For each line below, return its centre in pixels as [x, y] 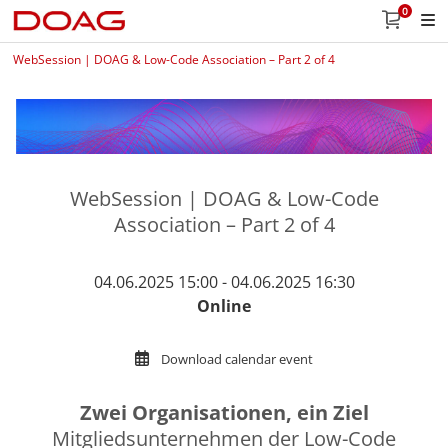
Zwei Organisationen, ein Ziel [224, 413]
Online [224, 306]
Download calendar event [237, 359]
